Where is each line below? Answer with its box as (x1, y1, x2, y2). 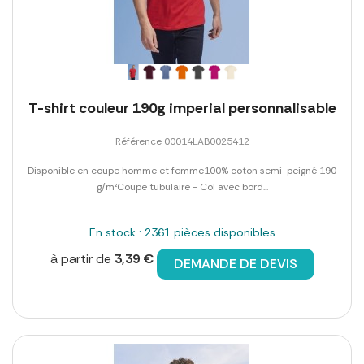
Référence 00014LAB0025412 (115, 135, 249, 149)
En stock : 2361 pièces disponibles (89, 225, 275, 240)
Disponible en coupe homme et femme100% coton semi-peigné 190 (28, 164, 336, 178)
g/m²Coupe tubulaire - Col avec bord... (96, 180, 268, 194)
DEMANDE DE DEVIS (173, 255, 297, 273)
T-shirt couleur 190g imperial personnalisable (28, 98, 336, 119)
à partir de (50, 250, 115, 268)
